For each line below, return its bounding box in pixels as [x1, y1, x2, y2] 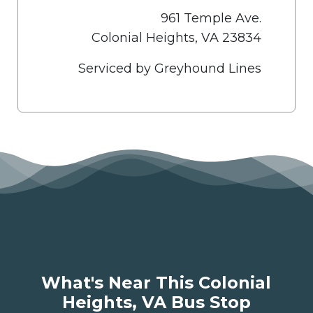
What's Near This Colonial [41, 272, 272, 293]
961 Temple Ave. [160, 10, 261, 26]
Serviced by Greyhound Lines [78, 61, 261, 76]
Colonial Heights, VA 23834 [91, 30, 261, 45]
